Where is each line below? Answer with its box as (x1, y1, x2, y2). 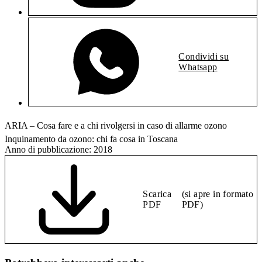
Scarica (143, 189, 172, 199)
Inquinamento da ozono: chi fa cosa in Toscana (5, 134, 178, 144)
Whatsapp (178, 62, 218, 73)
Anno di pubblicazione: (5, 144, 91, 155)
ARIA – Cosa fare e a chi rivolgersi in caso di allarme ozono (5, 120, 227, 131)
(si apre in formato (181, 189, 254, 199)
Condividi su (178, 51, 229, 62)
